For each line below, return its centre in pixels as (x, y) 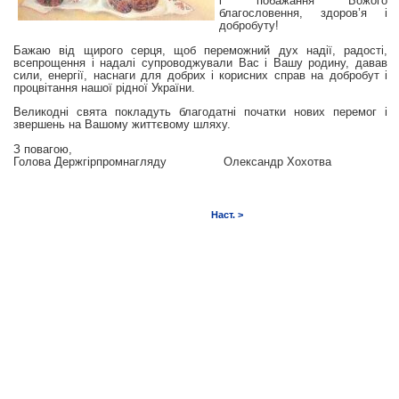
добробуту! (249, 25)
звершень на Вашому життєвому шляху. (122, 125)
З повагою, (43, 150)
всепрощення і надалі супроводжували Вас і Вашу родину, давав (200, 62)
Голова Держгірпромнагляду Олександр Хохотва (172, 162)
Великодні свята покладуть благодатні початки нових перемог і (200, 112)
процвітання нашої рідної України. (104, 87)
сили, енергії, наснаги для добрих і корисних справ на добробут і (200, 75)
